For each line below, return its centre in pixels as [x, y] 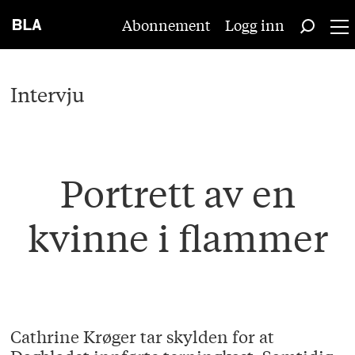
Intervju [48, 94]
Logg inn [255, 25]
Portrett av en [177, 193]
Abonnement [166, 25]
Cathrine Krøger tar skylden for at [143, 336]
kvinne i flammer [177, 237]
